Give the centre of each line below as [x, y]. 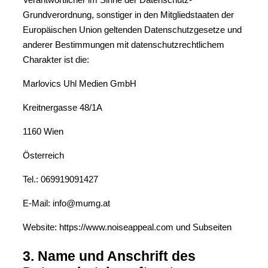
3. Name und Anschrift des [109, 256]
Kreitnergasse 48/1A [63, 107]
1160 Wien [43, 131]
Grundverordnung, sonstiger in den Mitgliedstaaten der [128, 15]
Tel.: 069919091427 [60, 179]
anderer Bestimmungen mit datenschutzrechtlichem [124, 45]
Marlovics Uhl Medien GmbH [80, 83]
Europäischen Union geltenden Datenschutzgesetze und [132, 30]
